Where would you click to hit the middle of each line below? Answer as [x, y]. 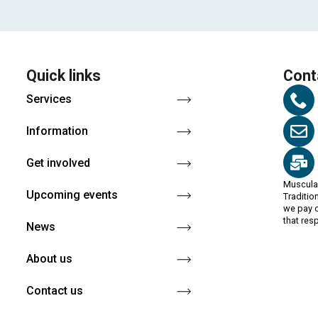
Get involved [58, 163]
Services [49, 99]
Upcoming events [72, 195]
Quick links [63, 76]
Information [57, 131]
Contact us [54, 291]
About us [49, 259]
